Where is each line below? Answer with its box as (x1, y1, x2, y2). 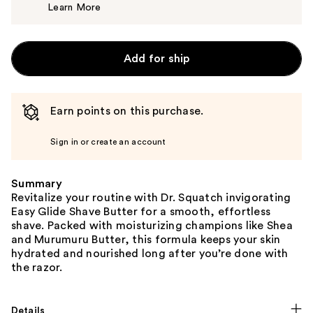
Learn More (48, 3, 101, 13)
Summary (11, 178, 62, 190)
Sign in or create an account (50, 138, 166, 147)
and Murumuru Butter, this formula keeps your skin (11, 234, 281, 246)
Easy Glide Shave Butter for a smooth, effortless (11, 206, 270, 218)
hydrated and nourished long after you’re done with (11, 248, 289, 260)
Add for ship (123, 53, 190, 65)
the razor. (11, 262, 63, 274)
